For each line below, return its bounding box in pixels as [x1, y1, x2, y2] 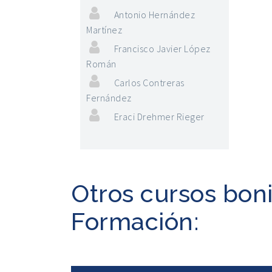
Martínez [86, 24, 122, 36]
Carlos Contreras [114, 76, 185, 89]
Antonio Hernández [114, 8, 195, 21]
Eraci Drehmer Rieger [114, 110, 205, 123]
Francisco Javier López [114, 42, 211, 55]
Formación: [71, 207, 199, 236]
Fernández [86, 92, 132, 104]
